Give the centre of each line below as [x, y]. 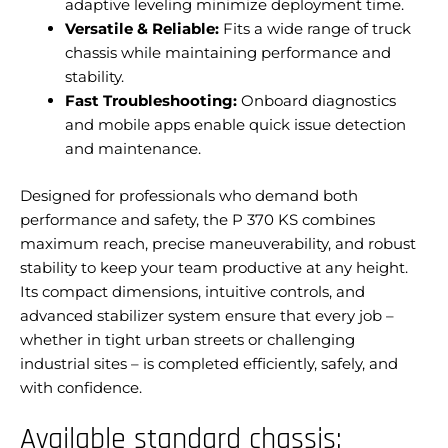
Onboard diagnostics [316, 101]
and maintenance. [133, 149]
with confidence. [81, 387]
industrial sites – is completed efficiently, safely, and [209, 363]
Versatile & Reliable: [142, 29]
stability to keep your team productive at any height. [214, 267]
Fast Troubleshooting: [151, 101]
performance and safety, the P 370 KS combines [197, 219]
